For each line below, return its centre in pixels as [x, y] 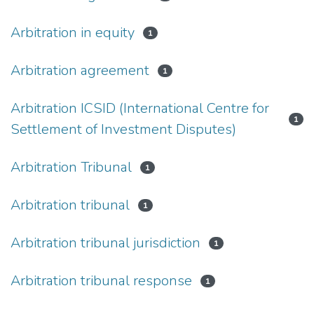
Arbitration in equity [73, 32]
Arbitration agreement [80, 70]
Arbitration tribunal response [101, 280]
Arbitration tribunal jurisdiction [105, 243]
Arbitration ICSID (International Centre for [140, 108]
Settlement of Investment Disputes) [123, 129]
